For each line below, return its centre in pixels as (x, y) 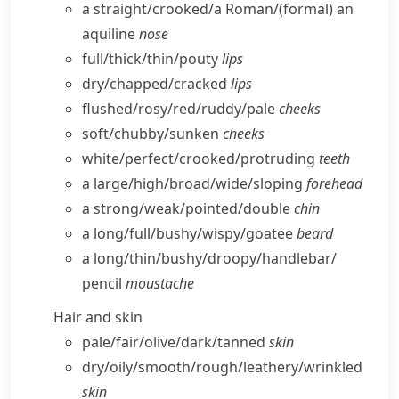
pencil (104, 283)
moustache (160, 283)
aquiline (110, 34)
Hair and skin (98, 317)
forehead (334, 183)
